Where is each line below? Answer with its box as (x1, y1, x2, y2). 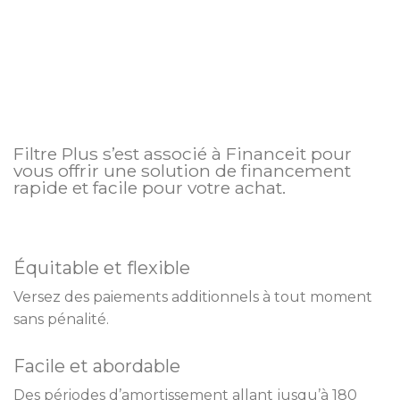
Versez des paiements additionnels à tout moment (13, 288, 372, 306)
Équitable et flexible (13, 257, 190, 279)
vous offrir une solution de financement (13, 160, 351, 182)
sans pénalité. (13, 311, 109, 329)
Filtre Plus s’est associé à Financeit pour (13, 143, 352, 165)
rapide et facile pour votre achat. (13, 177, 286, 199)
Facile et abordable (13, 355, 180, 378)
